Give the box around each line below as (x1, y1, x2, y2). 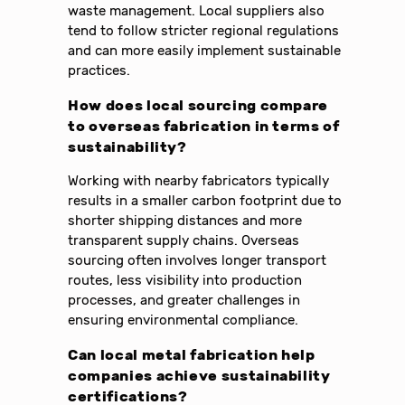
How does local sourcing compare (68, 96, 329, 114)
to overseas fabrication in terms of (68, 117, 340, 135)
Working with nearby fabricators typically (68, 173, 330, 190)
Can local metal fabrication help (68, 345, 316, 363)
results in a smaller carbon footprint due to (68, 193, 343, 210)
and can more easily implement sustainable (68, 42, 342, 59)
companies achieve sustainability (68, 366, 331, 384)
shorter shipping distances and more (68, 212, 303, 230)
